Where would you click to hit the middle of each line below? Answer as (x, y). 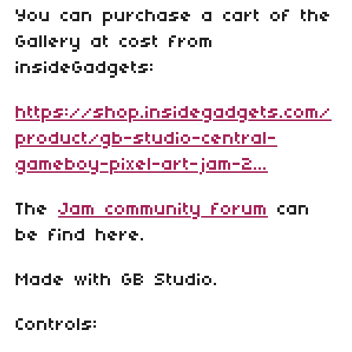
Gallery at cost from (115, 43)
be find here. (81, 236)
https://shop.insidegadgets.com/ (174, 114)
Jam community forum (163, 210)
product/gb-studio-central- (147, 139)
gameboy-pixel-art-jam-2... (142, 165)
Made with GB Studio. (117, 281)
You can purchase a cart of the (174, 17)
